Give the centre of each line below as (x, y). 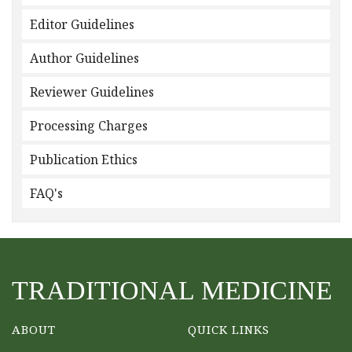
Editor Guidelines (82, 24)
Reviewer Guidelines (92, 92)
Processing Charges (89, 126)
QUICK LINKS (229, 329)
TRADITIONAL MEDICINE (172, 290)
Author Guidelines (84, 58)
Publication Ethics (84, 159)
